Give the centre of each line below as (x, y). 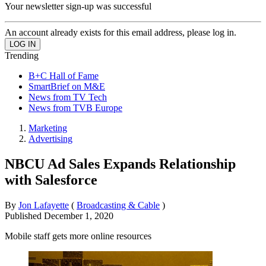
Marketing (48, 128)
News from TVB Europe (75, 107)
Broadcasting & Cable (118, 205)
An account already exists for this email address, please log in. (121, 32)
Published (24, 216)
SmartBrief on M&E (67, 86)
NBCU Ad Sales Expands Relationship (120, 164)
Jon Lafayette (44, 205)
